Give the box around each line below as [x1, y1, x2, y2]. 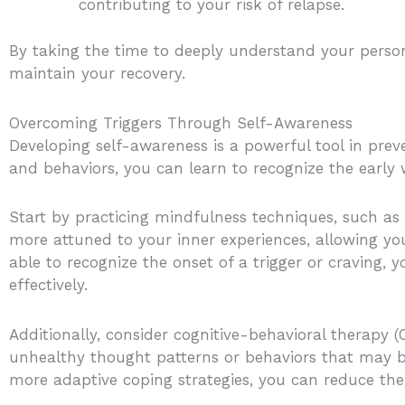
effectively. [9, 276, 88, 295]
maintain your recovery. [9, 63, 185, 82]
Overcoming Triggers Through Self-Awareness [9, 113, 353, 132]
